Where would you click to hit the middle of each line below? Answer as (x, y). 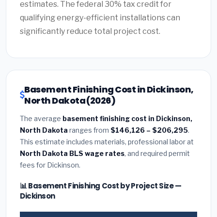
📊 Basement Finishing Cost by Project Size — (101, 186)
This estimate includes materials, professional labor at (107, 142)
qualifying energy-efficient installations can (100, 18)
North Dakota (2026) (70, 101)
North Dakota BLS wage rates (72, 154)
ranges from (89, 130)
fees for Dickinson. (50, 165)
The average (41, 119)
